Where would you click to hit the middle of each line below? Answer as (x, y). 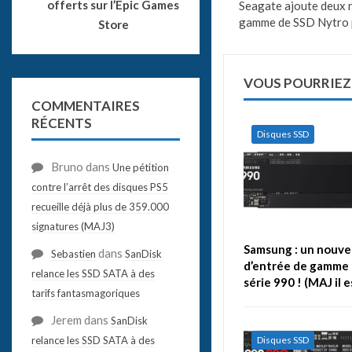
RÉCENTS (61, 123)
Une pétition (140, 167)
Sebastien (73, 253)
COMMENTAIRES (85, 105)
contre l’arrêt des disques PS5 (99, 187)
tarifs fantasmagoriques (85, 293)
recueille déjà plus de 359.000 (100, 206)
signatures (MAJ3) (73, 226)
